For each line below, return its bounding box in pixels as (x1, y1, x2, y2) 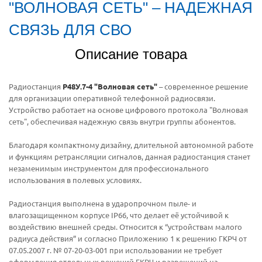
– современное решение (157, 81, 248, 91)
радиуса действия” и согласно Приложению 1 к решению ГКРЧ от (9, 233, 247, 243)
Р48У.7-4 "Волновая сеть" (63, 81, 157, 91)
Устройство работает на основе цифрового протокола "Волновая (9, 104, 248, 115)
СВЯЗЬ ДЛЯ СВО (9, 20, 132, 39)
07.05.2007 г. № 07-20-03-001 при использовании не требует (9, 244, 222, 255)
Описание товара (75, 46, 187, 62)
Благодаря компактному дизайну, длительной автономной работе (9, 139, 253, 150)
